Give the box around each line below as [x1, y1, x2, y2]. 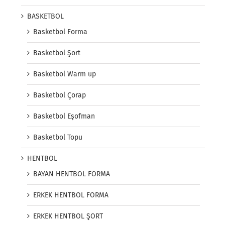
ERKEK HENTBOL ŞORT [33, 212, 103, 221]
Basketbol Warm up [33, 70, 96, 79]
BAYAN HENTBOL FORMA [33, 170, 110, 179]
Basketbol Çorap [33, 91, 86, 100]
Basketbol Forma [33, 28, 87, 37]
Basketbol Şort [33, 49, 80, 58]
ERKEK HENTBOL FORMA [33, 191, 108, 200]
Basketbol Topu [33, 133, 82, 142]
